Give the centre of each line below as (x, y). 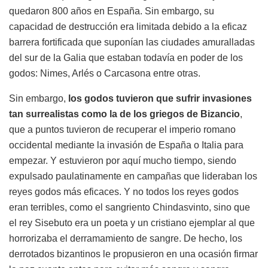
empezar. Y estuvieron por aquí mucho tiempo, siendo (123, 161)
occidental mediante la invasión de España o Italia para (126, 145)
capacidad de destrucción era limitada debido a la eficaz (128, 27)
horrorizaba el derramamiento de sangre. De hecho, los (126, 238)
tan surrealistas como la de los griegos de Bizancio (124, 114)
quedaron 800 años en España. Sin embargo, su (112, 11)
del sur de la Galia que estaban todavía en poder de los (126, 58)
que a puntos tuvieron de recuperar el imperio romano (122, 130)
